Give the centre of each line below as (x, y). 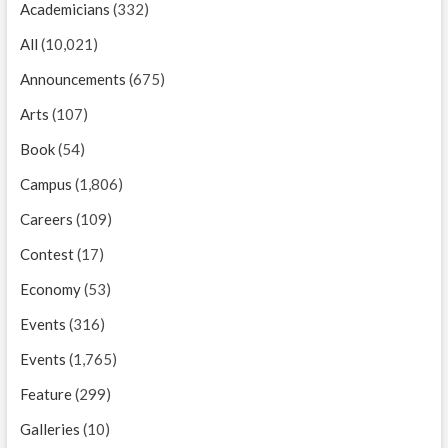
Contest (46, 253)
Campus (45, 183)
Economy (50, 288)
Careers (46, 218)
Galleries (49, 428)
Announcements (72, 78)
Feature (45, 393)
